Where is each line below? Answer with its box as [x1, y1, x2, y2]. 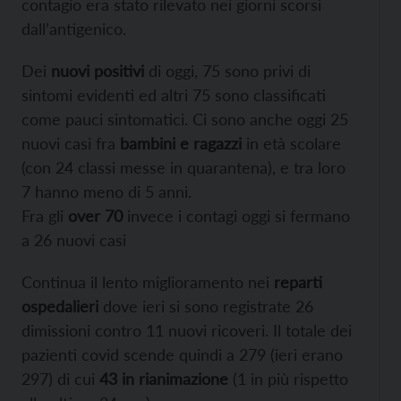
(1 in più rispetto [228, 368, 348, 388]
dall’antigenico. [21, 18, 126, 38]
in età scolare [242, 132, 341, 153]
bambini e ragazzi [120, 132, 242, 153]
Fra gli [21, 205, 68, 226]
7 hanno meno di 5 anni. [21, 181, 192, 201]
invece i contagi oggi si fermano [123, 205, 350, 226]
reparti [274, 271, 322, 292]
